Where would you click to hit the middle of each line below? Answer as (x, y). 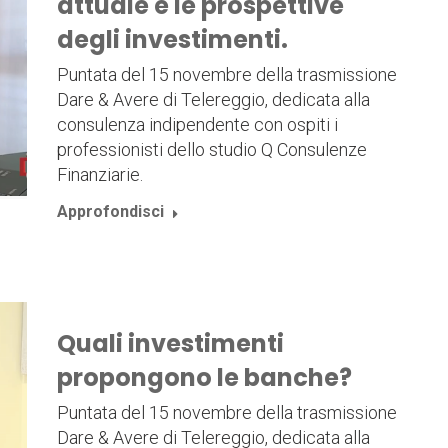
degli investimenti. (172, 40)
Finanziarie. (99, 175)
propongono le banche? (204, 378)
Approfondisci (110, 212)
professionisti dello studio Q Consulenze (211, 150)
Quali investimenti (170, 344)
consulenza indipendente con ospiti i (197, 125)
